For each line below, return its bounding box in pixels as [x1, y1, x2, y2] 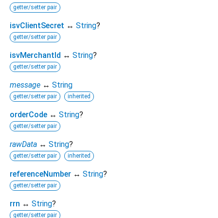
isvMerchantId [10, 50, 61, 60]
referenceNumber [10, 169, 71, 179]
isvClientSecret [10, 20, 64, 30]
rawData [10, 139, 37, 149]
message [10, 80, 40, 90]
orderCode [10, 109, 47, 119]
